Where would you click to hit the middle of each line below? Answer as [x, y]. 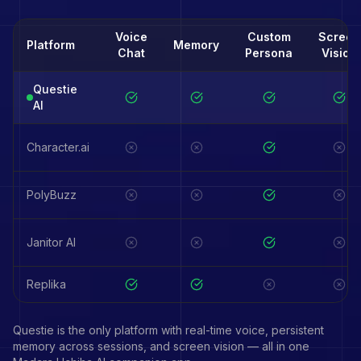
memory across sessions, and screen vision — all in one [161, 346]
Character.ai [58, 147]
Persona [269, 53]
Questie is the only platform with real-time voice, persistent [168, 330]
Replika [46, 284]
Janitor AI [51, 242]
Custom [269, 37]
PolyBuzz [52, 195]
